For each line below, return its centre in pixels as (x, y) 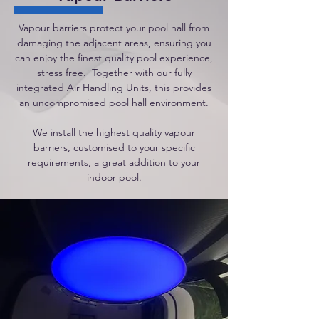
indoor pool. (114, 177)
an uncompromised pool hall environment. (114, 103)
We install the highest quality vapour (114, 132)
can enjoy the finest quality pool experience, (114, 58)
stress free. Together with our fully (114, 73)
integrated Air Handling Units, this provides (114, 88)
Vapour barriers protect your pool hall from (114, 28)
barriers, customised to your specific (114, 147)
